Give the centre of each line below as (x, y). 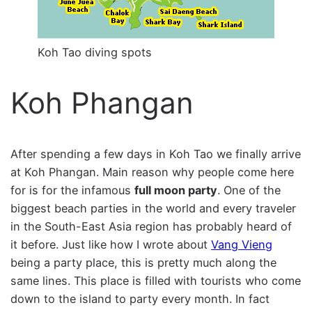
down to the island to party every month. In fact (140, 298)
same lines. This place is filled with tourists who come (156, 280)
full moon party (176, 190)
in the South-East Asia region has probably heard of (151, 226)
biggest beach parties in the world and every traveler (154, 208)
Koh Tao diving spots (95, 53)
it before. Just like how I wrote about (111, 244)
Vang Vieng (242, 244)
